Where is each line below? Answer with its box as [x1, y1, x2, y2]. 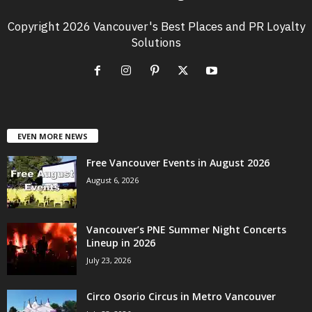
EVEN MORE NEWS [17, 130, 88, 141]
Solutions [131, 34, 181, 50]
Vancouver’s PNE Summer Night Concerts [86, 222, 286, 236]
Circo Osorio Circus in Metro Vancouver [86, 289, 276, 303]
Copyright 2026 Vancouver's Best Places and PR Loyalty [7, 18, 305, 34]
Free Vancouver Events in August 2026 [86, 155, 270, 169]
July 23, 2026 [86, 254, 131, 265]
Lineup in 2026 [86, 235, 155, 249]
